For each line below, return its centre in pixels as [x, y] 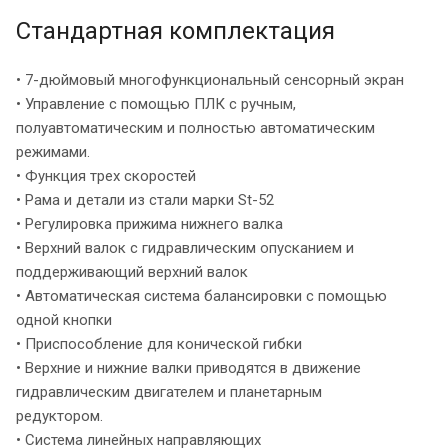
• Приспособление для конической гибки [159, 344]
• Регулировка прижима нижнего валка [149, 224]
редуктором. [59, 416]
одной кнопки [64, 320]
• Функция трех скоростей [106, 176]
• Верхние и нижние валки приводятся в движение [188, 368]
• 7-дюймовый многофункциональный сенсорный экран [210, 80]
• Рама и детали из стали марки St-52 [145, 200]
